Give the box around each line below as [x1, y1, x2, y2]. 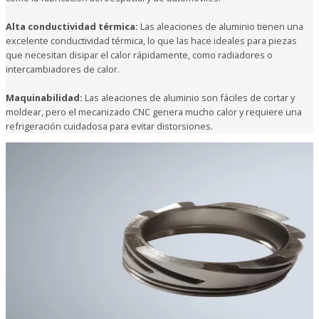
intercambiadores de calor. [6, 62, 120, 75]
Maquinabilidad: [6, 90, 85, 104]
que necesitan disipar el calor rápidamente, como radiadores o [6, 48, 273, 61]
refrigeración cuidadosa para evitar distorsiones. [6, 119, 213, 132]
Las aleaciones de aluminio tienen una [140, 19, 303, 33]
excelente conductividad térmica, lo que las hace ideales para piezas [6, 33, 297, 47]
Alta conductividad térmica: [6, 19, 140, 33]
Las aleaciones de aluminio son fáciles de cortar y [85, 90, 295, 104]
